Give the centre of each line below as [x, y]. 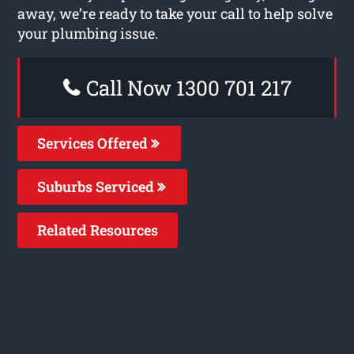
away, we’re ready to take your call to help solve [175, 13]
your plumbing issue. [88, 33]
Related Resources [98, 230]
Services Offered [94, 143]
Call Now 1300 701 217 [186, 87]
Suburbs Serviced [98, 186]
